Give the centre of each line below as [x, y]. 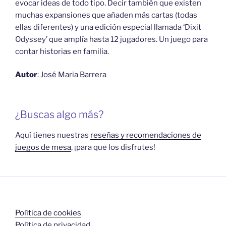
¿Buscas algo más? [59, 114]
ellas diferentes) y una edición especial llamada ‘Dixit [108, 27]
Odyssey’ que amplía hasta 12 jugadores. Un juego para [111, 39]
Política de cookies [48, 213]
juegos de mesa [43, 147]
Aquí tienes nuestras [53, 135]
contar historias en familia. [62, 51]
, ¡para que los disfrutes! [113, 147]
